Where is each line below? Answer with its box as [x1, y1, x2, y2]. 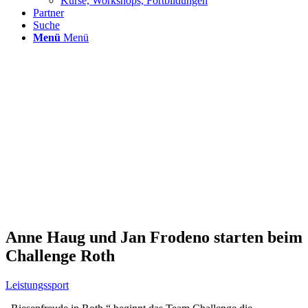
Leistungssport [5, 278, 69, 291]
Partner [33, 7, 64, 19]
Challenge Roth [5, 246, 115, 265]
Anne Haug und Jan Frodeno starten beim [5, 228, 302, 246]
